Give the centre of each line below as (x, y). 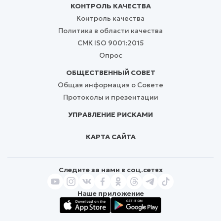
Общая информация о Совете (110, 85)
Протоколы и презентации (110, 97)
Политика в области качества (110, 30)
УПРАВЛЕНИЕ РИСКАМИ (110, 114)
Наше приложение (110, 193)
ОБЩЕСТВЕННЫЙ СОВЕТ (110, 72)
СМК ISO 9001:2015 (110, 43)
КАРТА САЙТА (110, 136)
